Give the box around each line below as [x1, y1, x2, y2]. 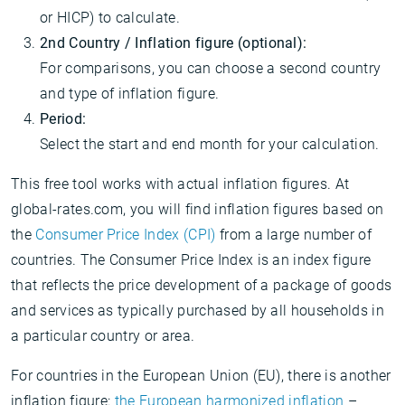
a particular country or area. [11, 327, 195, 344]
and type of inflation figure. [40, 85, 220, 102]
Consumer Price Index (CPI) [35, 226, 216, 243]
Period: [40, 110, 87, 127]
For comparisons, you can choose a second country [40, 60, 381, 77]
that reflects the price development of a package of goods [11, 277, 392, 294]
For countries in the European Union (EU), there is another [11, 367, 391, 384]
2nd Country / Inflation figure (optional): [40, 34, 307, 52]
